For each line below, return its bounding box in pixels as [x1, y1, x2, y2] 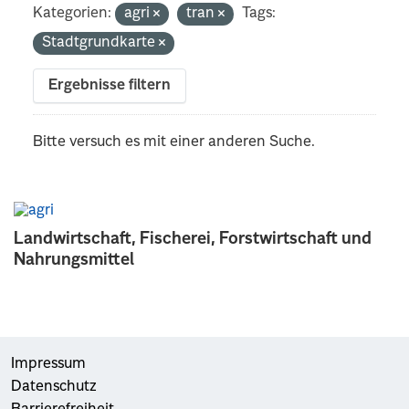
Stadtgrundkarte [42, 35, 160, 50]
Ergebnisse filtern [48, 78, 172, 93]
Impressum [11, 356, 86, 372]
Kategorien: [33, 5, 112, 21]
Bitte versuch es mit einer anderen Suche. [33, 134, 316, 150]
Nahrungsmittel [14, 251, 134, 268]
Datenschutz [11, 379, 97, 394]
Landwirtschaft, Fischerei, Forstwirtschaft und [14, 230, 372, 247]
